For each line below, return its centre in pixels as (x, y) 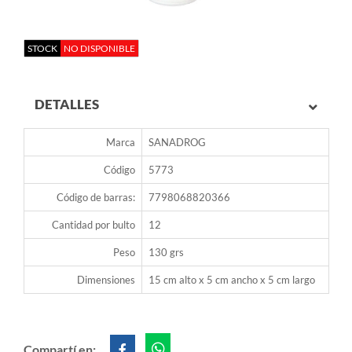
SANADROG (177, 143)
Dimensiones (106, 280)
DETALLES (67, 104)
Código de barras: (96, 198)
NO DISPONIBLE (99, 49)
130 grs (166, 253)
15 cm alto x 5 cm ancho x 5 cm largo (232, 280)
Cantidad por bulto (93, 225)
